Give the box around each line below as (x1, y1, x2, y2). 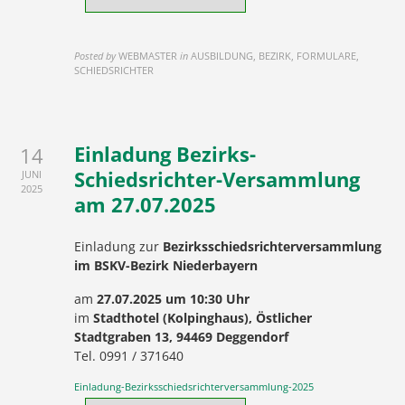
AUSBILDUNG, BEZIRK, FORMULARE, (191, 49, 360, 62)
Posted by (74, 49, 117, 62)
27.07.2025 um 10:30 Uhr (97, 290, 250, 307)
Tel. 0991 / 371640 (74, 347, 184, 364)
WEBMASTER (118, 49, 178, 62)
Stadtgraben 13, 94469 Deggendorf (74, 328, 289, 345)
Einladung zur (74, 238, 164, 255)
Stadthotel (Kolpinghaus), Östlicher (93, 309, 313, 326)
